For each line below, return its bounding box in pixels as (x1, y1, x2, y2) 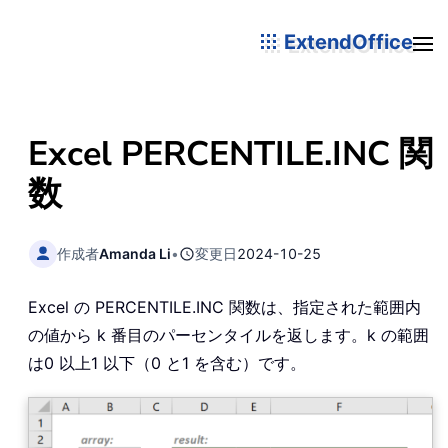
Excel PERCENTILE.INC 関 (28, 131, 433, 177)
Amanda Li (99, 244, 172, 262)
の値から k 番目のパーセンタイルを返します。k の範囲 (28, 325, 429, 346)
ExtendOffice (279, 29, 413, 54)
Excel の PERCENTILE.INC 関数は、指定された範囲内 (28, 297, 421, 318)
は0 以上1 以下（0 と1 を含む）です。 (28, 353, 306, 374)
